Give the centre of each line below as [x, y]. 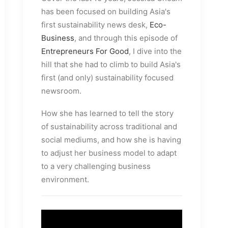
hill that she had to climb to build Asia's [111, 65]
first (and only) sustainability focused [107, 78]
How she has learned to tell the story [107, 113]
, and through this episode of [126, 38]
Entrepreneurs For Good [85, 51]
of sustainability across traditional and [109, 127]
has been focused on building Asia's [106, 12]
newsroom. [61, 91]
